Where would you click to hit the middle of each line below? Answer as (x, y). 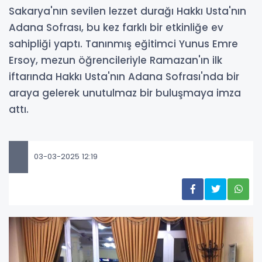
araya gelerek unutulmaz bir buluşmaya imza (125, 93)
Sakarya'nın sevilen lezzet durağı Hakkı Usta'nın (127, 11)
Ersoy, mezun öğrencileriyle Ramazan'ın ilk (116, 60)
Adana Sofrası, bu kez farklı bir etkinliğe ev (116, 27)
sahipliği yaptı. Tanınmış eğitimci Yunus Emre (123, 44)
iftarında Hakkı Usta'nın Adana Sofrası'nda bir (124, 76)
